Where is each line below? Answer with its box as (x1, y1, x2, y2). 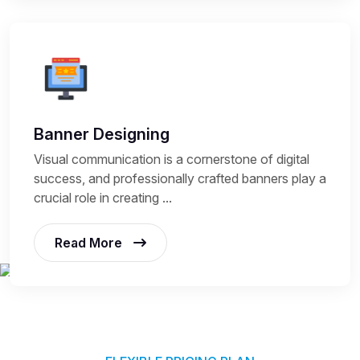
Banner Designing (34, 124, 170, 144)
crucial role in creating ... (34, 189, 172, 206)
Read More (55, 234, 125, 251)
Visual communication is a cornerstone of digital (34, 150, 309, 167)
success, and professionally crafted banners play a (34, 170, 326, 186)
